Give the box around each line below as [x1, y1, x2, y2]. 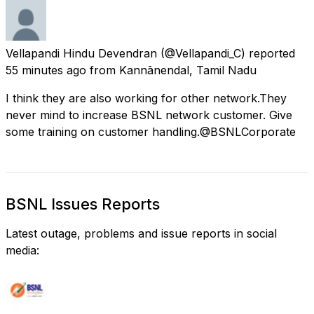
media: [6, 243, 39, 257]
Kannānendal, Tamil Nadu [119, 62, 257, 77]
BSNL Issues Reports [6, 194, 160, 213]
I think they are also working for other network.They [6, 90, 287, 105]
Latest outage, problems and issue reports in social [6, 226, 277, 240]
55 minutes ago [6, 62, 86, 77]
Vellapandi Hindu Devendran [6, 46, 157, 60]
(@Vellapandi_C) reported [161, 46, 295, 60]
